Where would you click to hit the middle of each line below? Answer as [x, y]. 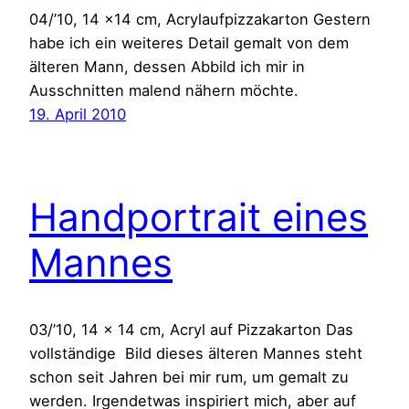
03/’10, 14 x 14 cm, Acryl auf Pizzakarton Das [191, 330]
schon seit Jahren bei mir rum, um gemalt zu [189, 378]
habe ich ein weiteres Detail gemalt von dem [189, 43]
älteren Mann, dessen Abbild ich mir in [167, 67]
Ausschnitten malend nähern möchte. [164, 91]
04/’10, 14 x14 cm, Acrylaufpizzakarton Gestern [200, 20]
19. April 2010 [78, 115]
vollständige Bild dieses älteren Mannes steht [196, 354]
